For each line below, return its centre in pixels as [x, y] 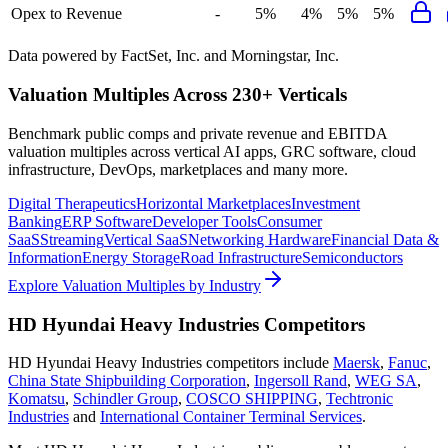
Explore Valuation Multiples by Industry [134, 285]
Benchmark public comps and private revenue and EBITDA [197, 133]
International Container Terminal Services [231, 417]
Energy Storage [131, 257]
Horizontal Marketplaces [213, 203]
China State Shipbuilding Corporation [127, 381]
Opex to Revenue [66, 14]
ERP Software [107, 221]
